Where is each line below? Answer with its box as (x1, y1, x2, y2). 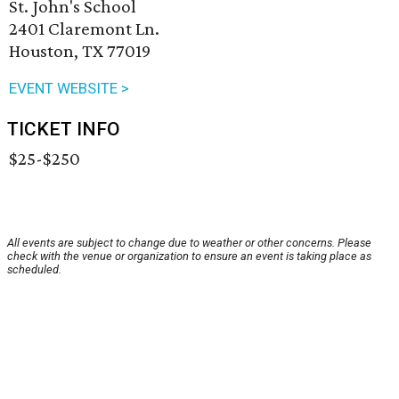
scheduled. (7, 263, 61, 277)
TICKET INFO (7, 118, 120, 141)
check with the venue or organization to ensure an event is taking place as (7, 249, 371, 264)
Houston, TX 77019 (9, 40, 151, 62)
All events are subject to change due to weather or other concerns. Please (7, 236, 371, 250)
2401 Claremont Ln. (9, 18, 159, 40)
